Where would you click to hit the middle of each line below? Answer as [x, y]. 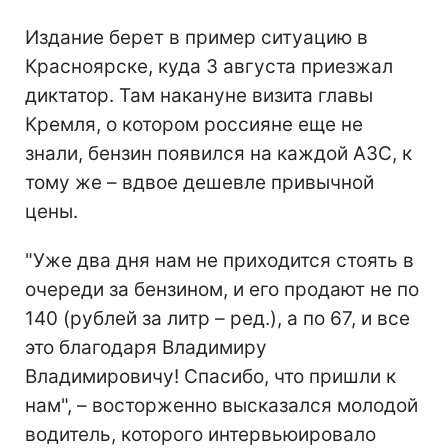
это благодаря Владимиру [146, 347]
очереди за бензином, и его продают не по [222, 289]
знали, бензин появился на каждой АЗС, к [218, 153]
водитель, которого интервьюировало [200, 434]
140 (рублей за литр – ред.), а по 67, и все [217, 318]
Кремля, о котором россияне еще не [194, 124]
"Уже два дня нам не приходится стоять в [219, 260]
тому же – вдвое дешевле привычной [199, 182]
